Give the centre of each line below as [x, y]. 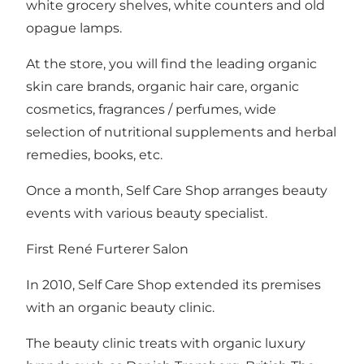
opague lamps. [74, 28]
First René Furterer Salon [107, 249]
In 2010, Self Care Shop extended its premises [173, 285]
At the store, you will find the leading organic [171, 64]
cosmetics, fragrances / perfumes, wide [151, 110]
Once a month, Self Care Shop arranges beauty [177, 191]
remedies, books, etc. [94, 155]
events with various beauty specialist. [147, 214]
